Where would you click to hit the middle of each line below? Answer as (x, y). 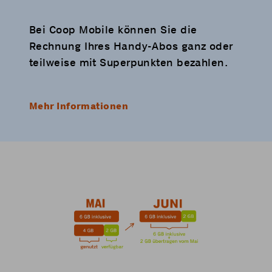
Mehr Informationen (79, 106)
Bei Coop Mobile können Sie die (113, 29)
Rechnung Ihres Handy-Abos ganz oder (131, 46)
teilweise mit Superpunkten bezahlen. (129, 62)
